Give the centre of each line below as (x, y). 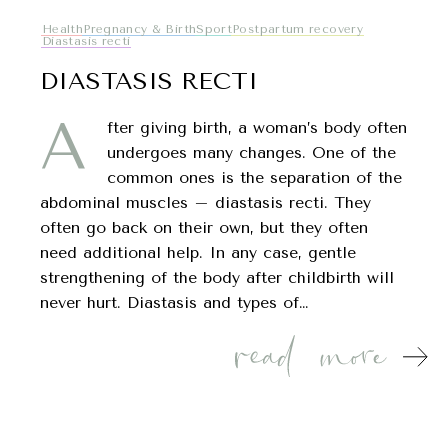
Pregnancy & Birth (140, 29)
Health (63, 29)
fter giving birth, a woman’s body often (257, 127)
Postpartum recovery (297, 29)
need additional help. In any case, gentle (198, 252)
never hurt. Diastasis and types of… (174, 302)
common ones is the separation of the (254, 177)
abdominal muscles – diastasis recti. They (205, 202)
